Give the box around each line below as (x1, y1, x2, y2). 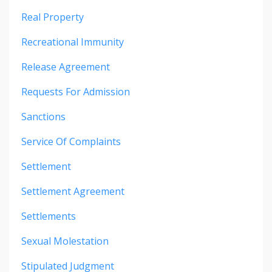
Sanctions (21, 109, 66, 123)
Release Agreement (21, 59, 110, 73)
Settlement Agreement (21, 184, 124, 198)
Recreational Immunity (21, 35, 124, 49)
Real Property (21, 10, 84, 24)
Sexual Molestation (21, 234, 109, 248)
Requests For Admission (21, 84, 130, 98)
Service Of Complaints (21, 134, 121, 148)
